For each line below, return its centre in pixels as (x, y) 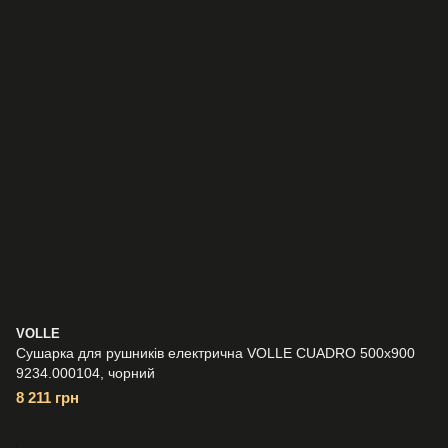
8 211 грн (47, 397)
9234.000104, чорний (85, 373)
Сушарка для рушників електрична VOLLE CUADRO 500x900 (215, 353)
